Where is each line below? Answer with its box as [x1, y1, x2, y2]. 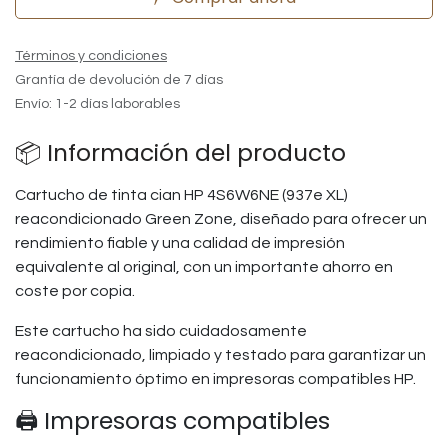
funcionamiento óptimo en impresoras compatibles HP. [15, 371, 416, 387]
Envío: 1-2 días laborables [15, 97, 180, 111]
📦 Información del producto [15, 136, 346, 169]
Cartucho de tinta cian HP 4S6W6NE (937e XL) [15, 187, 348, 203]
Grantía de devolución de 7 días [15, 73, 223, 87]
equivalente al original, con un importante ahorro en [15, 259, 393, 275]
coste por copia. [15, 283, 135, 299]
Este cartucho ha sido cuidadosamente [15, 323, 307, 339]
